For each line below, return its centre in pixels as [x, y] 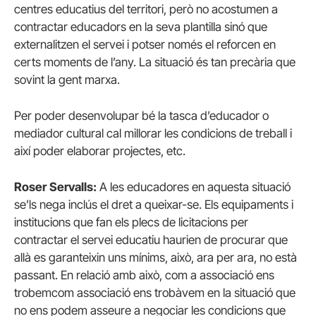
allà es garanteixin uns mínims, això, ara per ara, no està [156, 257]
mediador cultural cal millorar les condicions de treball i [153, 133]
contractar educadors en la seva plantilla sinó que [141, 26]
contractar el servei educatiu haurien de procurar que [151, 239]
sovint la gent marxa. [67, 79]
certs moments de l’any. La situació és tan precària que [155, 62]
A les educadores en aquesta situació [194, 187]
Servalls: [73, 187]
